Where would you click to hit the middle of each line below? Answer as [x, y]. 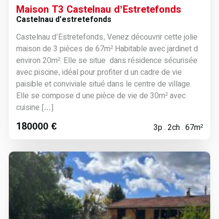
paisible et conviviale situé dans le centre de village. [104, 84]
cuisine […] [34, 107]
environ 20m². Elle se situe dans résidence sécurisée [107, 60]
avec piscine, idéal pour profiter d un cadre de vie [99, 72]
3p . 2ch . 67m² [178, 127]
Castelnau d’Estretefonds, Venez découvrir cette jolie [107, 37]
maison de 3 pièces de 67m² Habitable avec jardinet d [107, 49]
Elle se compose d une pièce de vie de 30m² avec [101, 96]
